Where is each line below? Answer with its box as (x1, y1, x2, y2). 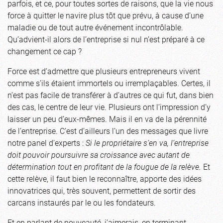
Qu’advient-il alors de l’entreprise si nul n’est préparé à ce (7, 33, 205, 44)
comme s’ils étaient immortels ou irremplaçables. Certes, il (7, 77, 211, 88)
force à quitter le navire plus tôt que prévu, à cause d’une (7, 9, 204, 20)
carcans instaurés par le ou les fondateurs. (7, 197, 156, 208)
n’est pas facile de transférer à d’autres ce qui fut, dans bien (7, 89, 214, 100)
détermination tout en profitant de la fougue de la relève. (7, 161, 201, 172)
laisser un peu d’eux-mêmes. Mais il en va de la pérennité (7, 113, 207, 124)
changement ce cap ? (7, 45, 82, 56)
